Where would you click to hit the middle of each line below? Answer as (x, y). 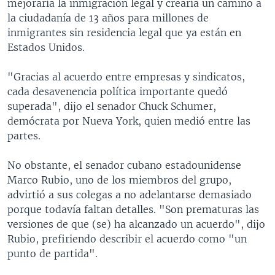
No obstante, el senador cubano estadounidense (124, 165)
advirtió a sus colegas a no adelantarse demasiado (130, 194)
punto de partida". (52, 253)
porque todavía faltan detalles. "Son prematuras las (133, 209)
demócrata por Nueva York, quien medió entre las (129, 121)
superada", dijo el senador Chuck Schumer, (112, 106)
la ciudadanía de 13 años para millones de (108, 17)
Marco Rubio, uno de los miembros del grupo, (119, 180)
